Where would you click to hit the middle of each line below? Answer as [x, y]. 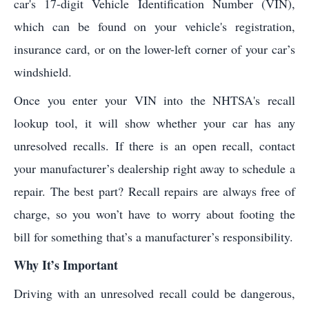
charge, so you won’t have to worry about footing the [154, 213]
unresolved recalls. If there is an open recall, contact [154, 145]
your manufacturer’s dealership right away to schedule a [154, 168]
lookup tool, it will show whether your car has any [154, 122]
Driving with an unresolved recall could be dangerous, [154, 293]
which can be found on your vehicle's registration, [154, 26]
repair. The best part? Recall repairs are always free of [154, 191]
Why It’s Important [66, 265]
